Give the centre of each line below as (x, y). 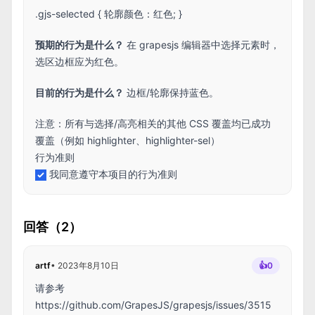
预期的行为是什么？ (79, 45)
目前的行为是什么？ (79, 92)
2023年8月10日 (88, 265)
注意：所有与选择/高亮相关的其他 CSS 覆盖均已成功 (153, 123)
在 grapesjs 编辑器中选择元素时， (202, 45)
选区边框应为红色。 (79, 62)
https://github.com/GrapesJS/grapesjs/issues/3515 (153, 305)
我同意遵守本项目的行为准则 (113, 174)
